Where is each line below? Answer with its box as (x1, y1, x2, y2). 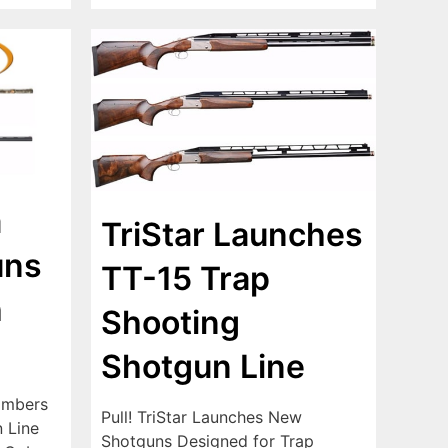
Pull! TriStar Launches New (101, 407, 302, 428)
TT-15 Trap (101, 259, 270, 299)
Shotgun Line (101, 347, 305, 387)
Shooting (101, 303, 240, 343)
